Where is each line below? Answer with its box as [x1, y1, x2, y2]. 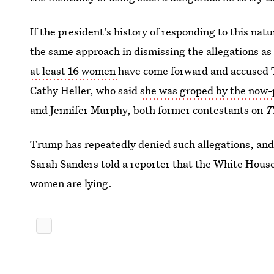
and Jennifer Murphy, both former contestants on [30, 103, 266, 117]
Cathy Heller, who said [30, 83, 141, 97]
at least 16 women [30, 64, 119, 78]
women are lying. [30, 176, 113, 190]
